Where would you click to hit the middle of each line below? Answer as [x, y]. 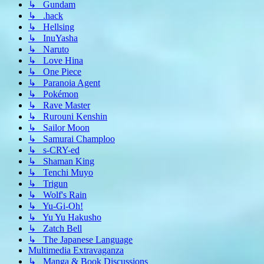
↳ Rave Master [59, 105]
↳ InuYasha [53, 38]
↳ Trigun [48, 184]
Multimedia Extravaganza [76, 250]
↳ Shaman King [61, 161]
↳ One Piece [55, 72]
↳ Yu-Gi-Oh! [56, 206]
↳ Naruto [49, 49]
